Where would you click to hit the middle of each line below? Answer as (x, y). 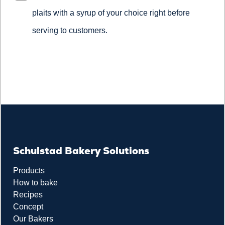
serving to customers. (70, 31)
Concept (28, 207)
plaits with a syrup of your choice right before (111, 13)
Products (29, 171)
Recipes (28, 195)
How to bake (35, 183)
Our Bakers (33, 219)
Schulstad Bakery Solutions (81, 151)
